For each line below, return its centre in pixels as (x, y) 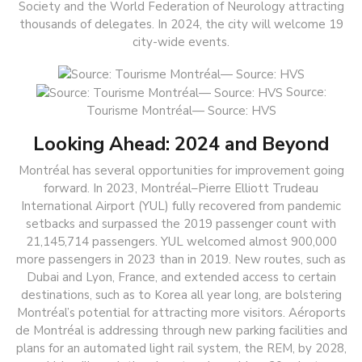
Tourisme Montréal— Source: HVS (181, 110)
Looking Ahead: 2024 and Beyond (181, 143)
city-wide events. (181, 42)
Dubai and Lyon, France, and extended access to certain (181, 277)
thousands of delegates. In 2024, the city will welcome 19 (181, 25)
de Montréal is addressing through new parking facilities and (181, 330)
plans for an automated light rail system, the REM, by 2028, (181, 348)
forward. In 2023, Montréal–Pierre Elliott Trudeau (181, 188)
